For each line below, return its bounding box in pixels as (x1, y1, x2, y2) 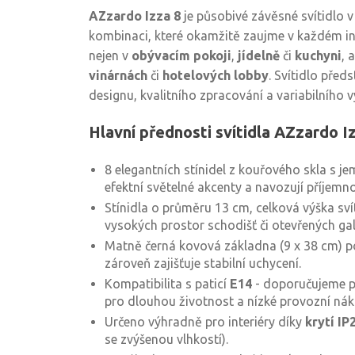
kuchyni (295, 48, 342, 63)
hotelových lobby (162, 68, 269, 82)
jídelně (238, 48, 280, 63)
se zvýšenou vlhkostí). (105, 332, 228, 346)
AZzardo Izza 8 (89, 9, 181, 23)
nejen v (89, 48, 132, 63)
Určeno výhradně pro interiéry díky (105, 315, 305, 329)
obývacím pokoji (132, 48, 231, 63)
